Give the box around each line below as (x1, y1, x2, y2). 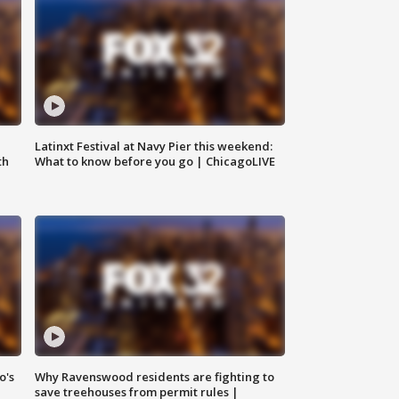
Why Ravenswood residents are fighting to (35, 369, 275, 386)
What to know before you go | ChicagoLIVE (35, 153, 276, 170)
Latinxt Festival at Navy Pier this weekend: (35, 138, 273, 155)
